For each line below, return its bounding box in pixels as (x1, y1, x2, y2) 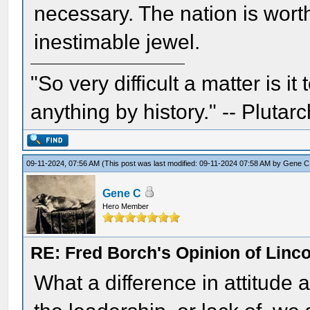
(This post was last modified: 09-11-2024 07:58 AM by (102, 159, 284, 167)
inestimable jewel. (34, 30, 201, 53)
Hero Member (102, 202, 149, 210)
